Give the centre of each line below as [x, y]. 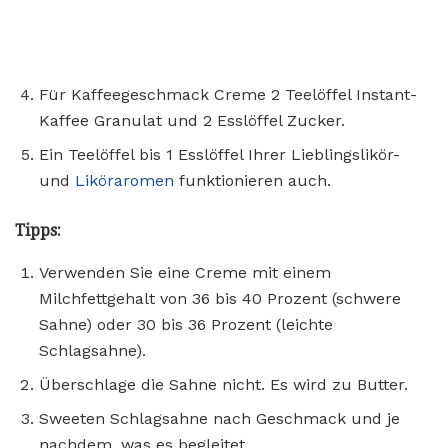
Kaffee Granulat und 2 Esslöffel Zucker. [192, 120]
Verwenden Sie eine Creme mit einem [185, 272]
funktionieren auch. [252, 180]
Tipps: [38, 230]
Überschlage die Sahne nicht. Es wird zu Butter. [223, 384]
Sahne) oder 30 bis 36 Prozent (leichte [186, 324]
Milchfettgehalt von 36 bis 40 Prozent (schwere [220, 298]
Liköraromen [124, 180]
